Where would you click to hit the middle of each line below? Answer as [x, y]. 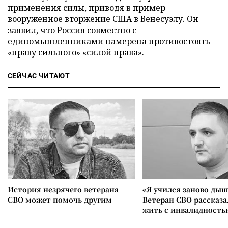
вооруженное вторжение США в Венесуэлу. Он [103, 19]
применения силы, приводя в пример [87, 7]
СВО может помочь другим [60, 199]
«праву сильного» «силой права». [76, 52]
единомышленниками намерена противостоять [109, 41]
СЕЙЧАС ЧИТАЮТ [39, 76]
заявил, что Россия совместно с [72, 30]
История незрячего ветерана [63, 189]
